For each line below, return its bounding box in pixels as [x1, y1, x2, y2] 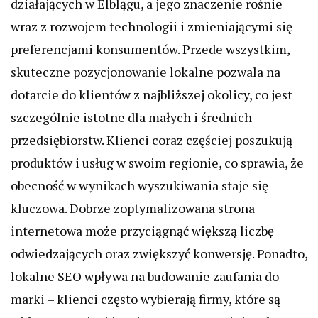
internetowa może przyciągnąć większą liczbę [11, 222, 274, 239]
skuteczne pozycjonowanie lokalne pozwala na [11, 63, 280, 80]
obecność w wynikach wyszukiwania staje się [11, 177, 268, 194]
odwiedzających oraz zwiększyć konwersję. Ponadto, [11, 245, 307, 262]
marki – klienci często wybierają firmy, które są [11, 290, 280, 307]
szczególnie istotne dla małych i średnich [11, 109, 252, 126]
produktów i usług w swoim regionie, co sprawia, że [11, 154, 304, 171]
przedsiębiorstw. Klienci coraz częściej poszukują [11, 131, 292, 148]
